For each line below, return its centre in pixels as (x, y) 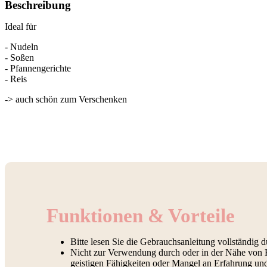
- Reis (16, 79)
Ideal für (21, 27)
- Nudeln (21, 47)
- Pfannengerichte (38, 68)
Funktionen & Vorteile (141, 215)
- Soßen (19, 58)
